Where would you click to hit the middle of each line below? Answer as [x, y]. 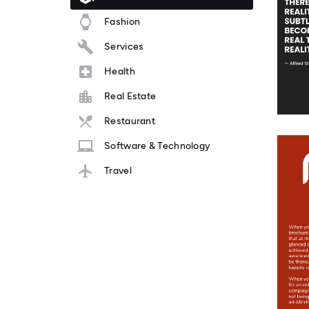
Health [120, 72]
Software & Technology [158, 146]
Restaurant [130, 121]
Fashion [122, 22]
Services [124, 47]
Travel [118, 171]
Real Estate [130, 97]
